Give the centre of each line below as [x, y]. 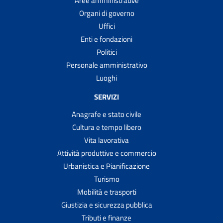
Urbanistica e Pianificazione [107, 166]
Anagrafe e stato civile [107, 114]
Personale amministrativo [107, 65]
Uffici [107, 26]
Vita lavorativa [107, 140]
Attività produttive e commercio [107, 153]
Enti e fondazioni [107, 39]
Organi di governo [107, 13]
